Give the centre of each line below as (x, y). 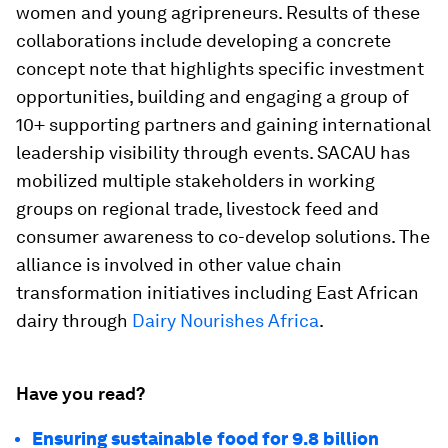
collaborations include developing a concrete (203, 40)
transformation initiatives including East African (217, 292)
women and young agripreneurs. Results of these (218, 12)
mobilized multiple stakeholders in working (195, 180)
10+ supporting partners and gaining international (223, 124)
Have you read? (80, 393)
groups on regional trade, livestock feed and (197, 208)
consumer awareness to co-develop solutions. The (223, 236)
